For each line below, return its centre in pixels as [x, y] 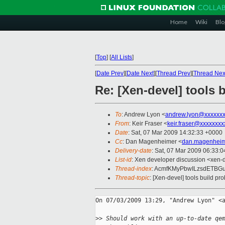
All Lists [122, 57]
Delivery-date [133, 151]
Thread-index [133, 169]
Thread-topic [132, 178]
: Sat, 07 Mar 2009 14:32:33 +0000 [175, 133]
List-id [123, 160]
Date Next [140, 73]
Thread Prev [174, 73]
